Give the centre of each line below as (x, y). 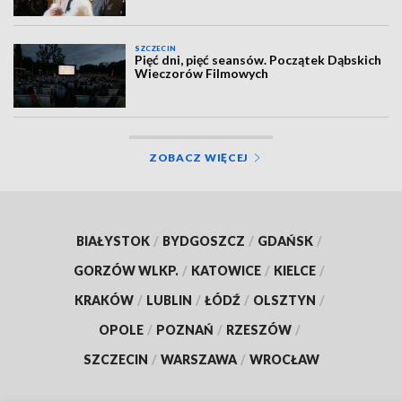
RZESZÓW (258, 329)
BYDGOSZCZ (204, 240)
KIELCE (295, 270)
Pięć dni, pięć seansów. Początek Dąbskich (258, 60)
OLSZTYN (284, 300)
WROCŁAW (284, 359)
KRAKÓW (104, 300)
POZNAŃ (184, 329)
